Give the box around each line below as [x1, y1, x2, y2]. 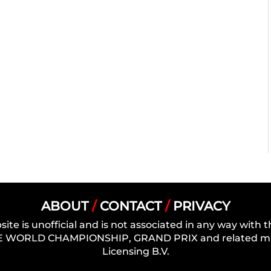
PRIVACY [172, 197, 230, 214]
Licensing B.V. [102, 245, 169, 257]
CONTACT [99, 197, 162, 214]
